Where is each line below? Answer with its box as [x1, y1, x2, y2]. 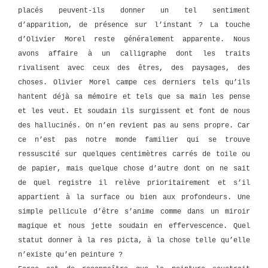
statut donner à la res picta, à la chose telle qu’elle [18, 236, 250, 245]
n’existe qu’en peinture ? [18, 251, 123, 259]
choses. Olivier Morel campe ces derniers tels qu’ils [18, 78, 250, 87]
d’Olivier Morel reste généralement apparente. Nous [18, 35, 250, 44]
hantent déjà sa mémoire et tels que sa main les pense [18, 93, 250, 101]
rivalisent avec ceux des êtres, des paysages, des [18, 64, 250, 72]
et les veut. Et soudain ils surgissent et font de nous [18, 107, 250, 115]
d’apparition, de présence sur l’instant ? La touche [18, 21, 250, 29]
